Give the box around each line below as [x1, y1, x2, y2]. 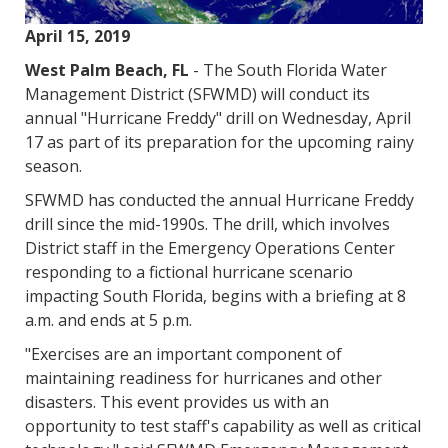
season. [25, 154, 82, 177]
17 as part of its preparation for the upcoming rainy [25, 130, 414, 153]
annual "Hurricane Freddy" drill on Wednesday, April [25, 106, 411, 129]
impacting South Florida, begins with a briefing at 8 [25, 284, 406, 307]
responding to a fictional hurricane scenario [25, 260, 353, 283]
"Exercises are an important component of [25, 342, 342, 365]
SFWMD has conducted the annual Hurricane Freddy [25, 188, 414, 211]
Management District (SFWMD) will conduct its [25, 82, 370, 105]
